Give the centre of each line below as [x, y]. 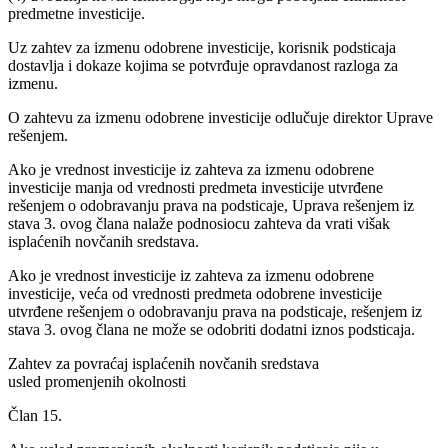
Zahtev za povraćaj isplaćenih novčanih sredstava [163, 363]
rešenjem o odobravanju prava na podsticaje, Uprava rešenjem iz [211, 205]
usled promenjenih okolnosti [97, 381]
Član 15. [35, 415]
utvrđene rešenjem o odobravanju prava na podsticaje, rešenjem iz [215, 311]
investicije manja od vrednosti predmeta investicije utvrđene [195, 187]
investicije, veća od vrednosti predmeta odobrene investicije [195, 293]
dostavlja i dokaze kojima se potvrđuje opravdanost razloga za [203, 65]
